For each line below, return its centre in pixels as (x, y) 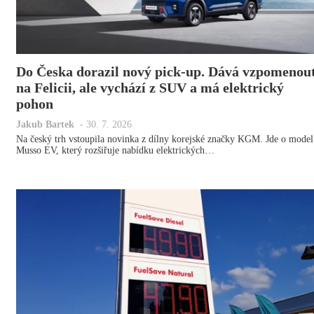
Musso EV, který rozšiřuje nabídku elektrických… (115, 150)
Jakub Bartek (45, 124)
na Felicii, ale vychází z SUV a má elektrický (150, 87)
